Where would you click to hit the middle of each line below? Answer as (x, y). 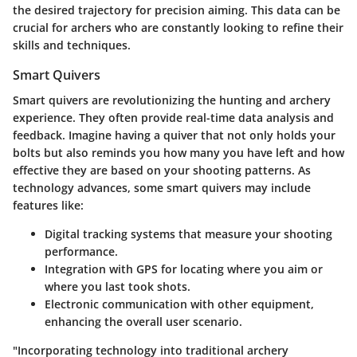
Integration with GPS (101, 269)
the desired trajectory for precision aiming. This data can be (177, 10)
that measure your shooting (254, 234)
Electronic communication (116, 304)
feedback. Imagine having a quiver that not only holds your (174, 135)
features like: (48, 206)
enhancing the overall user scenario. (143, 322)
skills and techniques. (72, 45)
